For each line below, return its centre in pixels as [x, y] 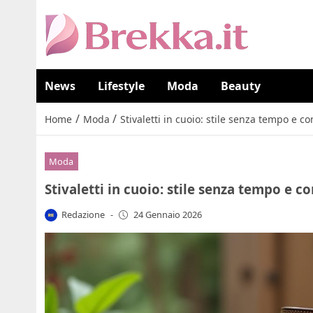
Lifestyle [121, 86]
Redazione [83, 214]
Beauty [241, 86]
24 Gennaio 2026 [167, 215]
